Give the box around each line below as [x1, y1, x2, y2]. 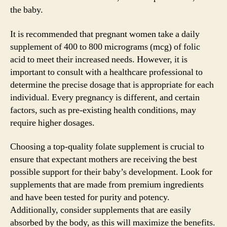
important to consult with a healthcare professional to [10, 66, 203, 78]
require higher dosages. [10, 117, 95, 129]
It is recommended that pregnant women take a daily [10, 28, 200, 40]
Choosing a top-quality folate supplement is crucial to [10, 141, 204, 153]
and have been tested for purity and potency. [10, 192, 170, 203]
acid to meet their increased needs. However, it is [10, 53, 187, 65]
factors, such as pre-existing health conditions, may [10, 104, 196, 116]
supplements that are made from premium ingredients [10, 179, 204, 191]
